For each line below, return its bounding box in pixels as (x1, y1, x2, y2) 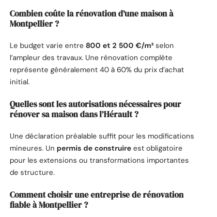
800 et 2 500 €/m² (86, 41, 154, 51)
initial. (10, 77, 30, 87)
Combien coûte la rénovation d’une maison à (10, 7, 173, 19)
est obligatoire (131, 143, 183, 154)
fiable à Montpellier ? (10, 199, 88, 211)
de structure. (10, 168, 55, 178)
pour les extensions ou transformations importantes (10, 155, 189, 166)
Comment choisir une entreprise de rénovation (10, 188, 184, 201)
